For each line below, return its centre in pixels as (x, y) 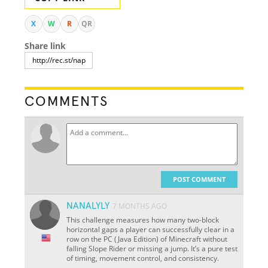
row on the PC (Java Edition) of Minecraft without (147, 239)
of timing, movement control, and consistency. (143, 258)
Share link (45, 45)
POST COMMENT (199, 179)
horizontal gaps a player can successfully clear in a (151, 229)
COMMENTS (67, 101)
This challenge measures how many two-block (143, 220)
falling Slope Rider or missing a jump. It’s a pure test (152, 248)
